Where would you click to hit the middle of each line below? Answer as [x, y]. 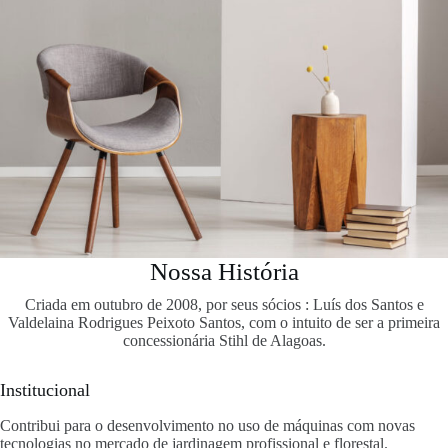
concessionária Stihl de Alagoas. [224, 340]
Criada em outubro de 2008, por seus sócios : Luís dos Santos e [224, 304]
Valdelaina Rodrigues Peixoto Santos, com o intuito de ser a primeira [224, 322]
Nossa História [224, 271]
